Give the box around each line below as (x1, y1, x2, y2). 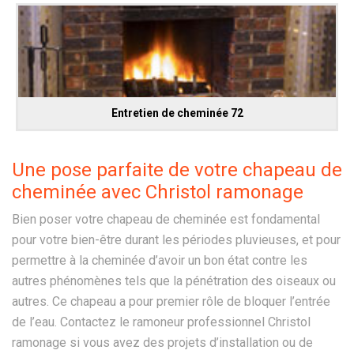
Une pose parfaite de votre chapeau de (12, 158, 342, 181)
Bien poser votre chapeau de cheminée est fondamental (12, 211, 320, 227)
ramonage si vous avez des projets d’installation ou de (12, 334, 313, 350)
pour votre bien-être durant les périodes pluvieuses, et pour (12, 232, 341, 247)
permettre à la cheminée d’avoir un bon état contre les (12, 252, 307, 268)
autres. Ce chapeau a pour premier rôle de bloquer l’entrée (12, 293, 330, 309)
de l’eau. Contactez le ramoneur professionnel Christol (12, 314, 311, 330)
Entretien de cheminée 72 (111, 106, 243, 119)
